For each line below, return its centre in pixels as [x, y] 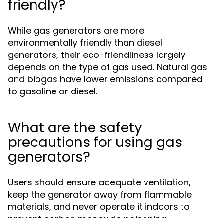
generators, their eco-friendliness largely [97, 55]
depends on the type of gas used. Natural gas [108, 67]
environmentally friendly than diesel [85, 43]
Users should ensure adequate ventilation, [99, 182]
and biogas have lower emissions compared [105, 79]
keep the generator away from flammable [100, 194]
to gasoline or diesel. [53, 91]
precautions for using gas [95, 142]
